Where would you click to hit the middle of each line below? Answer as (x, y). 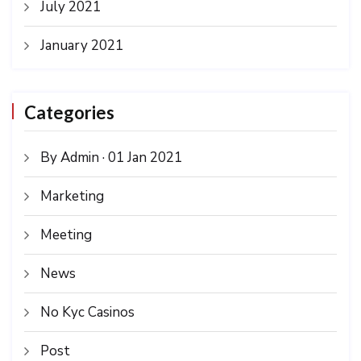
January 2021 (82, 45)
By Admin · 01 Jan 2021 (111, 157)
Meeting (66, 234)
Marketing (72, 196)
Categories (69, 112)
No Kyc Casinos (87, 312)
